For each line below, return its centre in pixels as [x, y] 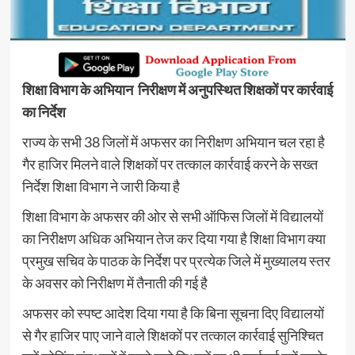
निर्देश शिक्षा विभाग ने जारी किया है [101, 187]
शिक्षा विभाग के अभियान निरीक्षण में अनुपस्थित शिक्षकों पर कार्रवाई [177, 90]
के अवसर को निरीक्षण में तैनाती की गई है [115, 283]
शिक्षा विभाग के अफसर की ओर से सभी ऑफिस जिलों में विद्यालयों [172, 217]
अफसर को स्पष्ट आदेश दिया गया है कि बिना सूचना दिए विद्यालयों [173, 313]
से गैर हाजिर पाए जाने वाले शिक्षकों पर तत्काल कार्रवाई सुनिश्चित [172, 336]
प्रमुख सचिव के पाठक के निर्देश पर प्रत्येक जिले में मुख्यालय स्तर [176, 261]
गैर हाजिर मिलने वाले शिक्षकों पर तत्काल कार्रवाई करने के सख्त [170, 164]
